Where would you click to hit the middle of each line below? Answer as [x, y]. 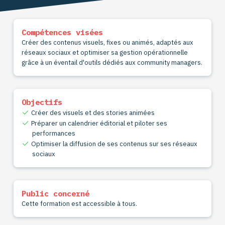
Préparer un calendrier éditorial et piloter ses [99, 124]
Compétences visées [62, 32]
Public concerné [55, 194]
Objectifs [42, 102]
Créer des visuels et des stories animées [93, 113]
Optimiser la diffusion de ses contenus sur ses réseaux [115, 144]
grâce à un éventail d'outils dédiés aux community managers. [112, 63]
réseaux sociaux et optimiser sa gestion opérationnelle [104, 53]
